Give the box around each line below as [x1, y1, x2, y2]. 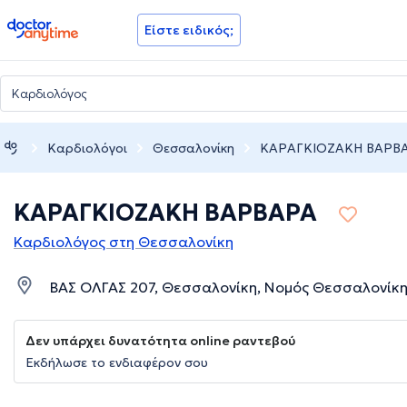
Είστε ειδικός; [144, 22, 233, 38]
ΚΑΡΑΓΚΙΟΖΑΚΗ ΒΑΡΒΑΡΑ [14, 198, 317, 228]
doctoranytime [6, 16, 109, 35]
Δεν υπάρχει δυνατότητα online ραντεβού [25, 333, 295, 350]
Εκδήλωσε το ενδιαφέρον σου [25, 354, 208, 372]
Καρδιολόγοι [47, 139, 127, 156]
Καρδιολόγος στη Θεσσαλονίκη [14, 233, 233, 252]
